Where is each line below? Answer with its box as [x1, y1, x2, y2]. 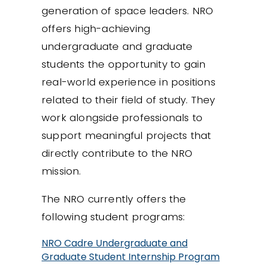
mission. [42, 163, 81, 178]
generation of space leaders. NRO [42, 3, 214, 18]
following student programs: [42, 210, 185, 224]
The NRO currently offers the [42, 192, 186, 206]
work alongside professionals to [42, 110, 203, 125]
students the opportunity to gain [42, 56, 206, 71]
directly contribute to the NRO [42, 145, 192, 160]
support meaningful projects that [42, 128, 211, 142]
